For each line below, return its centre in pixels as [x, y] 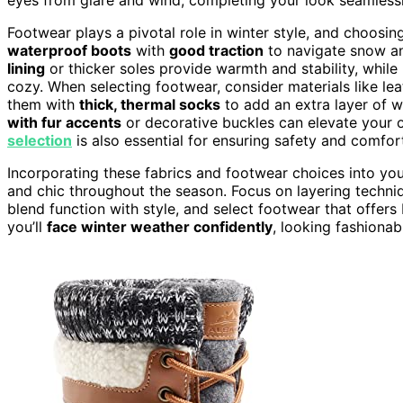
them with [43, 104]
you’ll [27, 226]
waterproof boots [69, 50]
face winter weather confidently [160, 226]
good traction [216, 50]
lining [26, 68]
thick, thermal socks [150, 104]
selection [40, 140]
